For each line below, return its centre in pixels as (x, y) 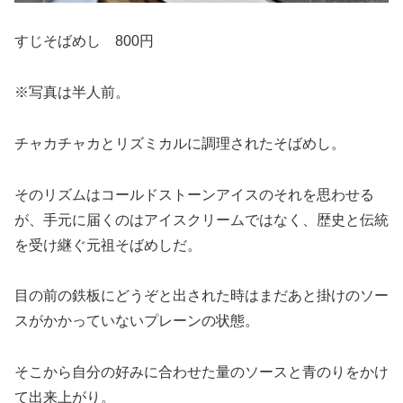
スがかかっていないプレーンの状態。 (137, 321)
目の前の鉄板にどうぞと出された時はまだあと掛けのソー (201, 296)
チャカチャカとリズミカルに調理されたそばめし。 (180, 143)
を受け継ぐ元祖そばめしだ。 (108, 245)
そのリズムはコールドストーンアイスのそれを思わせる (194, 194)
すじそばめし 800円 (84, 41)
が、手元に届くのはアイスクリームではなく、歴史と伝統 (201, 219)
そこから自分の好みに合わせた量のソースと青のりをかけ (201, 372)
